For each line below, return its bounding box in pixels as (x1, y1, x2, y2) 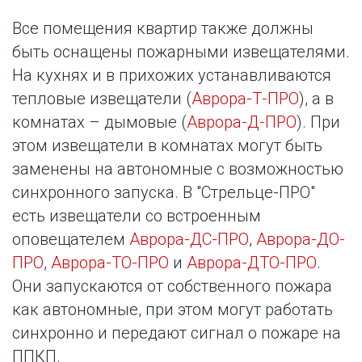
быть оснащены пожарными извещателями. (12, 42, 350, 62)
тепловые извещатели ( (12, 89, 192, 109)
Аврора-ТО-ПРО (51, 253, 169, 273)
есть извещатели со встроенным (12, 206, 261, 226)
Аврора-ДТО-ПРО (187, 253, 317, 273)
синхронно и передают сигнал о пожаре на (12, 323, 341, 343)
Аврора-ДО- (256, 229, 345, 250)
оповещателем (12, 229, 129, 250)
